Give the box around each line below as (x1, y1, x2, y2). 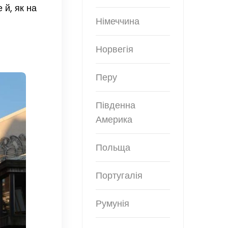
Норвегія (96, 43, 133, 56)
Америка (96, 113, 132, 126)
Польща (96, 141, 130, 154)
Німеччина (96, 15, 139, 28)
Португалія (96, 169, 142, 182)
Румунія (96, 197, 129, 210)
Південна (96, 99, 135, 112)
